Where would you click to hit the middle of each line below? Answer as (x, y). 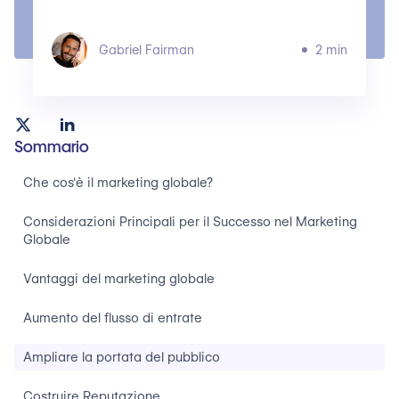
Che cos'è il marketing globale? (118, 183)
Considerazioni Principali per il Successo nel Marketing (190, 222)
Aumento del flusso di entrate (113, 318)
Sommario (52, 147)
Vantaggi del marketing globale (119, 279)
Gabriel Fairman (146, 50)
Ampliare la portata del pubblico (122, 357)
